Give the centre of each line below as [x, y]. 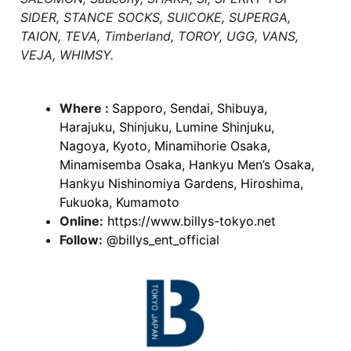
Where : [86, 109]
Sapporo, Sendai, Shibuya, [190, 109]
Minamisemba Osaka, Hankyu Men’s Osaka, [187, 165]
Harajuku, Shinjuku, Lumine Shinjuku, [167, 127]
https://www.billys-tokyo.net [192, 221]
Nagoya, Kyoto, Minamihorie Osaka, [165, 146]
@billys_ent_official [163, 240]
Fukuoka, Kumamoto [119, 203]
